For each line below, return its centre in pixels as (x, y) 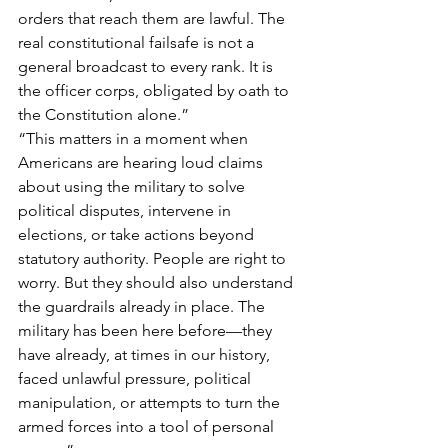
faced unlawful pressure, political (136, 378)
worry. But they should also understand (157, 282)
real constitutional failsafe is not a (138, 42)
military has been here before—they (147, 330)
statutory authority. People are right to (154, 258)
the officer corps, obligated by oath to (155, 90)
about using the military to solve (133, 186)
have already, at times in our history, (146, 354)
